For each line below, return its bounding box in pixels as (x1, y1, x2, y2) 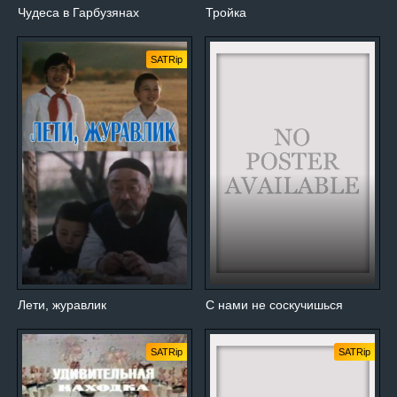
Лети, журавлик (18, 297, 106, 312)
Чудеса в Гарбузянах (18, 4, 139, 19)
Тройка (206, 4, 247, 19)
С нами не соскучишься (206, 297, 344, 312)
